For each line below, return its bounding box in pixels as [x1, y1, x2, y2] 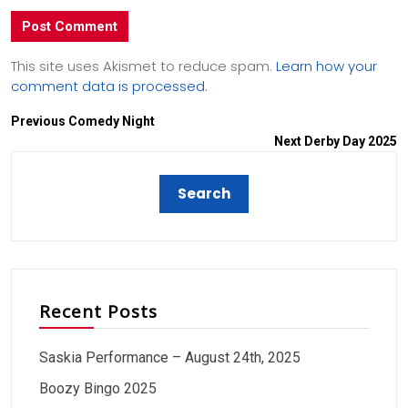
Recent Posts [39, 299, 158, 323]
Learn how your [276, 56, 377, 76]
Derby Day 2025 [304, 133, 397, 148]
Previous [11, 113, 66, 128]
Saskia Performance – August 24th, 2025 [39, 348, 301, 366]
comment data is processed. [11, 76, 208, 96]
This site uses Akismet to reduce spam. [11, 56, 276, 76]
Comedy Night [68, 113, 155, 128]
